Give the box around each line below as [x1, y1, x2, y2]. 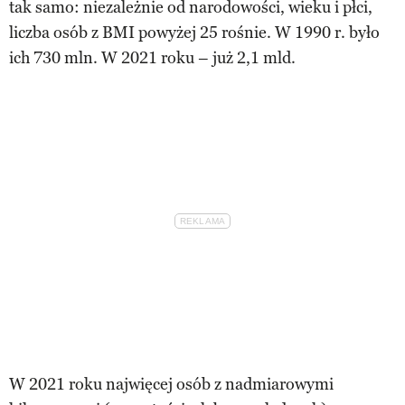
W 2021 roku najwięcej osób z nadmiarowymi [9, 373, 334, 394]
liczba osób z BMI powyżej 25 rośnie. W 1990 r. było [9, 22, 380, 42]
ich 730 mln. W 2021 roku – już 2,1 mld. [9, 47, 296, 68]
